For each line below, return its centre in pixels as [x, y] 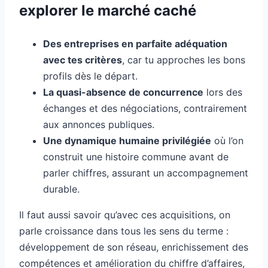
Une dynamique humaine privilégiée [127, 141]
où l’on [227, 141]
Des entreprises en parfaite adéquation [135, 44]
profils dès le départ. [90, 76]
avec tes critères [83, 60]
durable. [61, 189]
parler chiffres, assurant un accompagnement [146, 173]
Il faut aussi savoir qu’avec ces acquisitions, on [125, 215]
